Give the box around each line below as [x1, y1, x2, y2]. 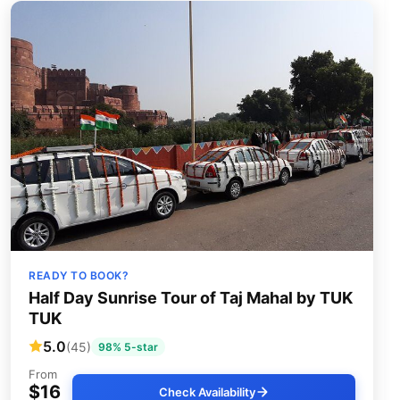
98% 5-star [98, 339, 158, 354]
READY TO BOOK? [29, 268, 129, 282]
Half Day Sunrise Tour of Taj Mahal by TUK [29, 287, 353, 307]
